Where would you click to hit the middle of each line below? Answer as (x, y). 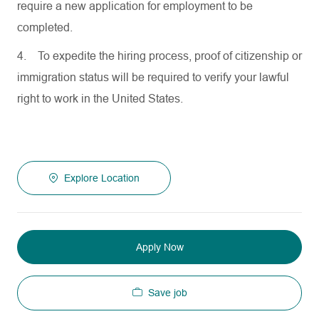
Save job (167, 293)
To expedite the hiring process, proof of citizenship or (170, 56)
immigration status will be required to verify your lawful (153, 77)
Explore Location (102, 178)
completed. (45, 27)
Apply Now (159, 247)
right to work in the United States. (100, 99)
